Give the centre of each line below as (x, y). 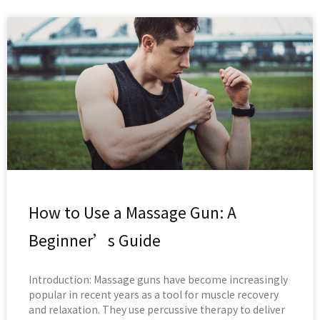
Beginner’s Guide (95, 240)
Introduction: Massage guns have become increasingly (158, 280)
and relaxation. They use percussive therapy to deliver (157, 310)
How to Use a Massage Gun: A (132, 212)
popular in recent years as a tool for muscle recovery (154, 295)
